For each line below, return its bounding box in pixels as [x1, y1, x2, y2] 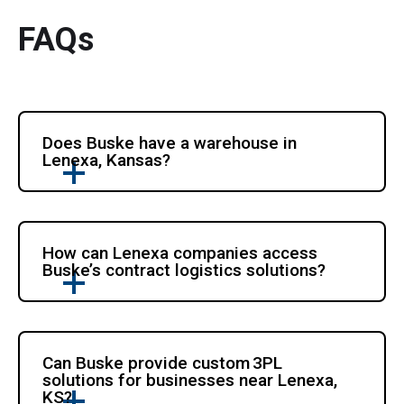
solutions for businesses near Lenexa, [42, 369, 338, 390]
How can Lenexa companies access [42, 242, 318, 263]
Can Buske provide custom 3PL [42, 352, 283, 373]
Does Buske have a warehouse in [42, 132, 298, 153]
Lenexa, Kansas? [42, 149, 171, 170]
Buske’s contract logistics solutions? [42, 259, 326, 280]
